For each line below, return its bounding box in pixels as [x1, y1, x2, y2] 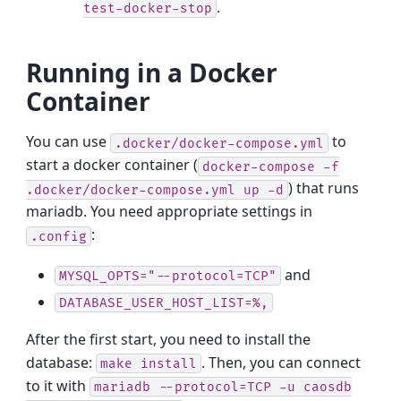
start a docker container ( [26, 155, 199, 175]
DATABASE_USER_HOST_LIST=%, [59, 294, 269, 311]
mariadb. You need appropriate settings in [26, 201, 313, 222]
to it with [26, 375, 90, 396]
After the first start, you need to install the [26, 328, 311, 349]
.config [30, 228, 88, 244]
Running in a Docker [26, 55, 278, 90]
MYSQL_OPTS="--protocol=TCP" [59, 268, 277, 284]
